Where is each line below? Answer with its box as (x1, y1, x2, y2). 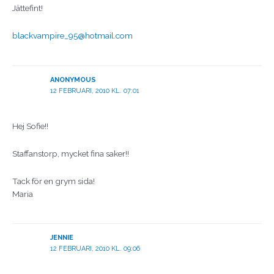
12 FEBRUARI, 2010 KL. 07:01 (50, 86, 139, 95)
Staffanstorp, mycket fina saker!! (12, 148, 129, 158)
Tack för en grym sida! (12, 176, 95, 186)
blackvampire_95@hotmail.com (12, 31, 133, 41)
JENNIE (50, 234, 73, 242)
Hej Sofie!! (12, 120, 48, 131)
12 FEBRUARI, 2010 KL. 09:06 (50, 245, 140, 253)
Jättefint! (12, 3, 43, 13)
